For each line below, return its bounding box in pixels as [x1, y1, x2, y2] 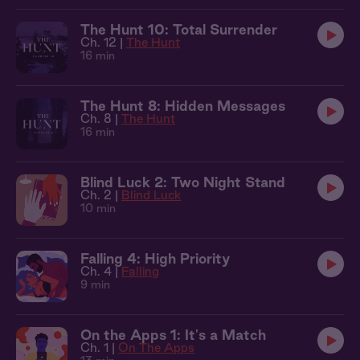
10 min [80, 202, 116, 215]
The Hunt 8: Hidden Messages [80, 98, 285, 113]
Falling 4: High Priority [80, 251, 230, 266]
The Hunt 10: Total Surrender [80, 22, 277, 37]
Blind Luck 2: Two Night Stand [80, 174, 285, 190]
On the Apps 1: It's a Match [80, 327, 266, 342]
